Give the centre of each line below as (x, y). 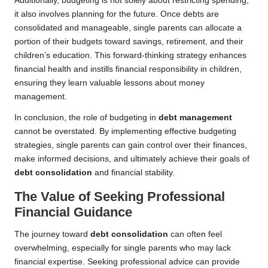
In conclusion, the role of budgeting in (86, 118)
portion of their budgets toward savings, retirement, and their (129, 42)
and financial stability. (133, 173)
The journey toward (52, 234)
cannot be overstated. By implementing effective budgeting (125, 132)
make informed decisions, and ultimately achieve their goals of (132, 159)
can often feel (195, 234)
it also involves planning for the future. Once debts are (117, 14)
